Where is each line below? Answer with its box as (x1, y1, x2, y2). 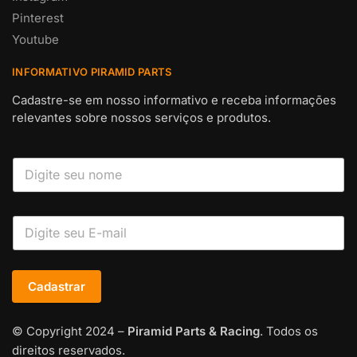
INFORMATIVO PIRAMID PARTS (12, 65, 172, 78)
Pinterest (12, 10, 64, 25)
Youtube (12, 31, 59, 47)
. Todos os (260, 323, 318, 339)
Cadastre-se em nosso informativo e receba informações (12, 92, 336, 108)
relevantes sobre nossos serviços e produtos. (12, 109, 271, 125)
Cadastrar (28, 278, 85, 294)
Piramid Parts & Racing (124, 323, 260, 339)
